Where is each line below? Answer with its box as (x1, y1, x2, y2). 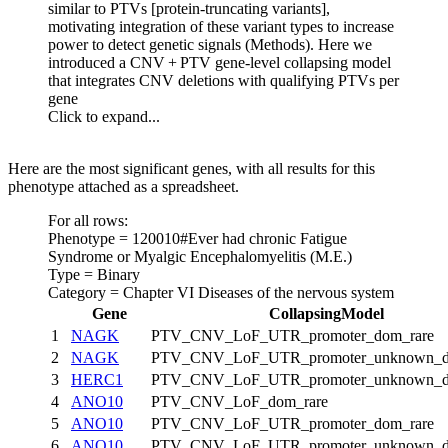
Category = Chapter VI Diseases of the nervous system (48, 283, 394, 301)
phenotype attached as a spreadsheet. (8, 177, 239, 195)
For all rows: (48, 211, 128, 229)
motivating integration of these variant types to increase (48, 17, 394, 35)
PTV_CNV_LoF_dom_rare (151, 392, 328, 410)
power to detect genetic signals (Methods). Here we (48, 35, 372, 53)
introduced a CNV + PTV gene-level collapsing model (48, 53, 391, 71)
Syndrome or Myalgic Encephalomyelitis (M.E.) (48, 247, 352, 265)
